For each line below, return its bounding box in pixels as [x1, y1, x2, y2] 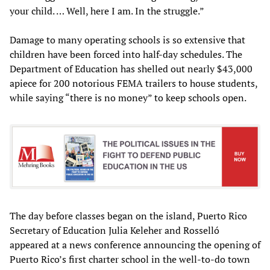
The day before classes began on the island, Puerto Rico [10, 209, 247, 222]
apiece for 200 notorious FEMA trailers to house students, [10, 76, 257, 90]
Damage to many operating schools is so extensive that [10, 33, 245, 46]
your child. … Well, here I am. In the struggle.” [10, 4, 204, 17]
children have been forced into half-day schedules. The [10, 47, 242, 61]
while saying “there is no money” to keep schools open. [10, 90, 246, 104]
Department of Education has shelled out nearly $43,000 [10, 61, 253, 75]
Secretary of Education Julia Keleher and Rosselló [10, 224, 219, 237]
